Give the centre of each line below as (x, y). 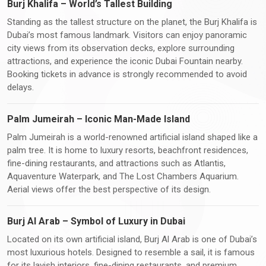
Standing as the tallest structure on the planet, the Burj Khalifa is (132, 22)
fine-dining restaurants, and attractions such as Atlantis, (116, 163)
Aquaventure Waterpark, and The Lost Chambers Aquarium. (123, 176)
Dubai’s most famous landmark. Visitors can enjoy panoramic (127, 35)
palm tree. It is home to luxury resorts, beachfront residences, (128, 150)
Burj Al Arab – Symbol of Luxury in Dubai (96, 221)
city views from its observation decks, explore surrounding (121, 48)
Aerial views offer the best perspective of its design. (109, 189)
